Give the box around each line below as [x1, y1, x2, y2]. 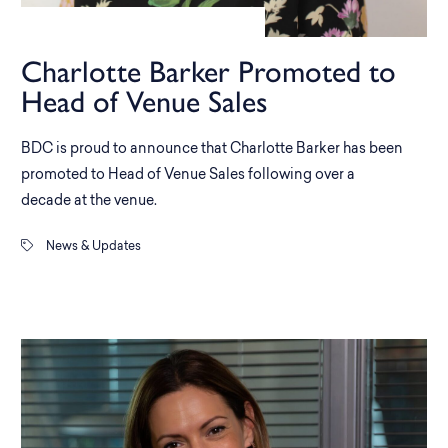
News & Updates [43, 241, 141, 253]
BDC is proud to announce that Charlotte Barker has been [21, 142, 403, 157]
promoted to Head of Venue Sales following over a [21, 168, 355, 183]
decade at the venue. [21, 194, 157, 209]
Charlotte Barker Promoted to [21, 53, 396, 90]
